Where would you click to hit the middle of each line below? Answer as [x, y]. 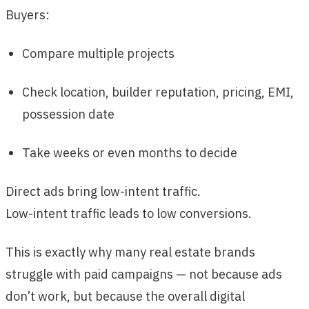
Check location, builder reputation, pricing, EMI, [158, 92]
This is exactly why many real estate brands [130, 252]
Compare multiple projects [98, 53]
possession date [68, 114]
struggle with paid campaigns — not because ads [144, 274]
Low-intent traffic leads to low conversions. [129, 213]
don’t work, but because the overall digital [125, 296]
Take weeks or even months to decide [130, 152]
